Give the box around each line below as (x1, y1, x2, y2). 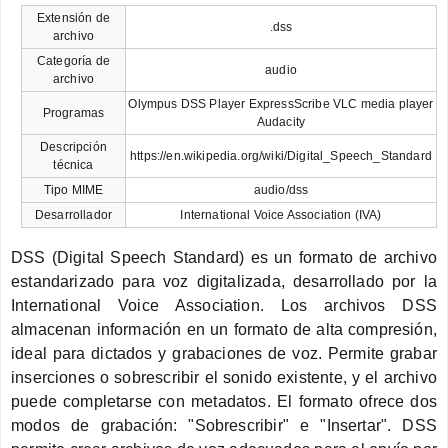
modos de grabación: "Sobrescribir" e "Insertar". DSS (11, 416, 437, 434)
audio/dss (253, 182, 309, 197)
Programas (42, 105, 105, 120)
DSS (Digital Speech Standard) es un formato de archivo (11, 248, 437, 266)
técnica (53, 157, 94, 172)
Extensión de (36, 10, 111, 25)
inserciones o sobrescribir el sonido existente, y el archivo (11, 368, 437, 386)
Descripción (40, 139, 107, 154)
